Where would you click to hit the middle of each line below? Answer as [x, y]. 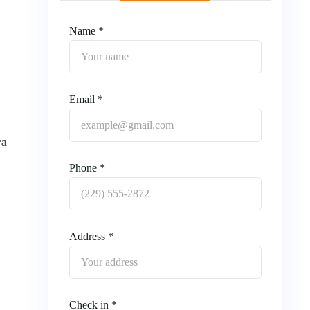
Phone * [87, 167]
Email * [86, 99]
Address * [91, 236]
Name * [86, 30]
